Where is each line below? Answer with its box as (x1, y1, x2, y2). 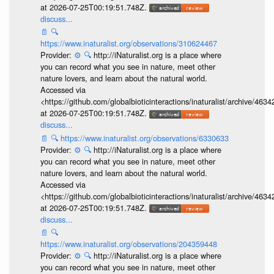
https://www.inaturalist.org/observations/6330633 (60, 131, 229, 144)
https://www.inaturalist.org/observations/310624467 (40, 37, 217, 50)
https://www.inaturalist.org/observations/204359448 (40, 238, 217, 250)
